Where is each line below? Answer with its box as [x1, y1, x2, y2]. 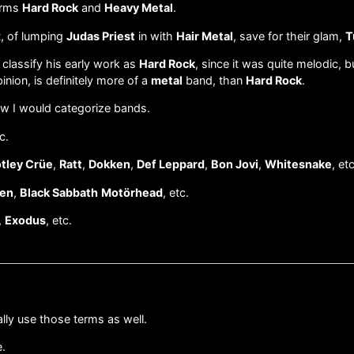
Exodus [5, 213, 46, 227]
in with [135, 28, 176, 43]
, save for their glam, [233, 28, 345, 43]
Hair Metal [176, 28, 233, 43]
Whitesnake [265, 157, 332, 171]
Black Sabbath [20, 185, 98, 199]
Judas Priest [66, 28, 135, 43]
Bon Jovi [211, 157, 258, 171]
